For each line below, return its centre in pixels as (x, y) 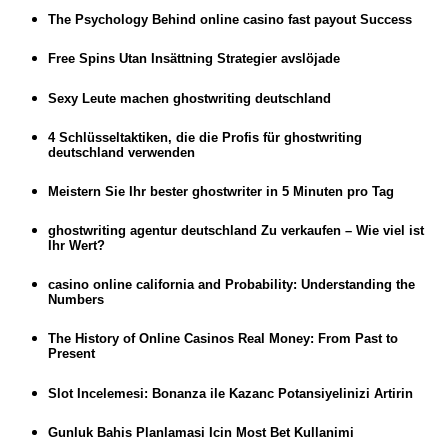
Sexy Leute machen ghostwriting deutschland (189, 98)
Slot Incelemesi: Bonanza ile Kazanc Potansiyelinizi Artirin (230, 393)
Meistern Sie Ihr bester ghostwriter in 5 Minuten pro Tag (221, 191)
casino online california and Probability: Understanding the (231, 285)
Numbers (76, 300)
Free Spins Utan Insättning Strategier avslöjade (194, 59)
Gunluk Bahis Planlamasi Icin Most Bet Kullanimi (201, 432)
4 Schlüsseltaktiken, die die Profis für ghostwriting (205, 137)
